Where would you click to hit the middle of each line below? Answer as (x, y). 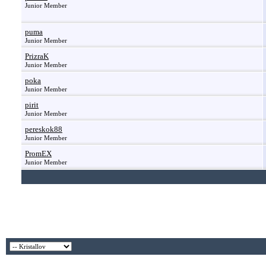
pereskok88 (44, 129)
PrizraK (37, 56)
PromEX (38, 153)
